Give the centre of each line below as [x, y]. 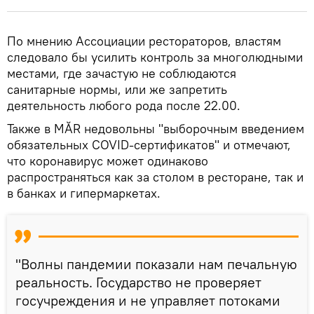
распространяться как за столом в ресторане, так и [155, 177]
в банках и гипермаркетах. [84, 193]
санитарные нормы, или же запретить [117, 89]
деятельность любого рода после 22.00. [124, 105]
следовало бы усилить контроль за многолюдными [155, 57]
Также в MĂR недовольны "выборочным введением [156, 128]
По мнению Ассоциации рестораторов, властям [144, 41]
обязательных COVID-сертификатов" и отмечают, [149, 144]
